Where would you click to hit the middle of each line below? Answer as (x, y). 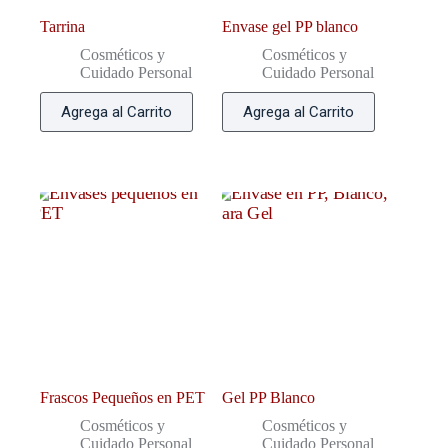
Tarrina (62, 27)
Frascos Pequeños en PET (122, 398)
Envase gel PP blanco (290, 27)
